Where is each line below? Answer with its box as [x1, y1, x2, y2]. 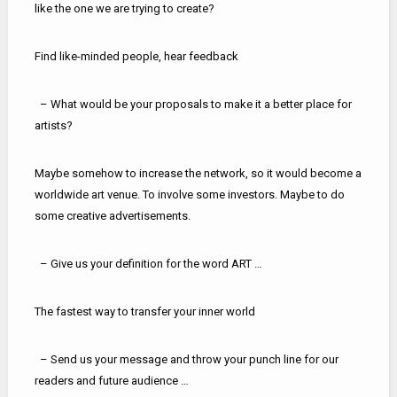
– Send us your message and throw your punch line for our [34, 352, 339, 366]
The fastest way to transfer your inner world [34, 304, 255, 318]
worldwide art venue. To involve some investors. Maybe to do [34, 187, 345, 201]
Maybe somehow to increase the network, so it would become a [34, 166, 362, 180]
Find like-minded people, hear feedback [34, 49, 238, 63]
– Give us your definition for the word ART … [34, 256, 262, 270]
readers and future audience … [34, 373, 189, 387]
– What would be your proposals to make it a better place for [34, 97, 352, 111]
